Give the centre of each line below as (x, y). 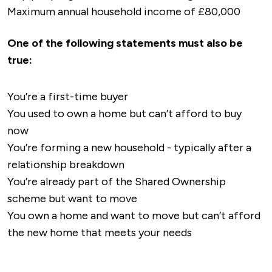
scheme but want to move (72, 199)
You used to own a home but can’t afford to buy (124, 114)
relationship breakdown (66, 165)
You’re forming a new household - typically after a (129, 148)
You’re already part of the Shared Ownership (117, 182)
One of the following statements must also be (125, 43)
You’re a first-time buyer (68, 97)
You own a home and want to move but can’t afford (134, 216)
